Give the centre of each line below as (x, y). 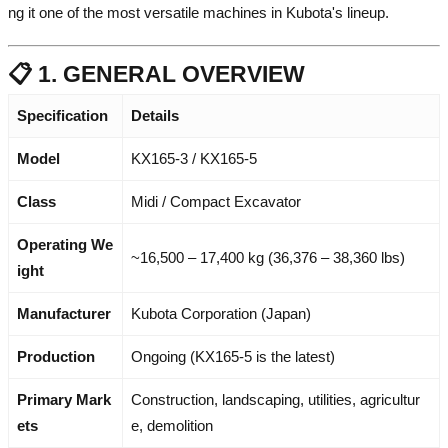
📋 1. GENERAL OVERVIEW (156, 74)
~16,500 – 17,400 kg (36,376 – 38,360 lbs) (268, 258)
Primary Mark (64, 400)
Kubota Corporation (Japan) (221, 314)
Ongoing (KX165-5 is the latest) (233, 357)
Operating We (65, 245)
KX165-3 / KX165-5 (194, 159)
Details (155, 116)
